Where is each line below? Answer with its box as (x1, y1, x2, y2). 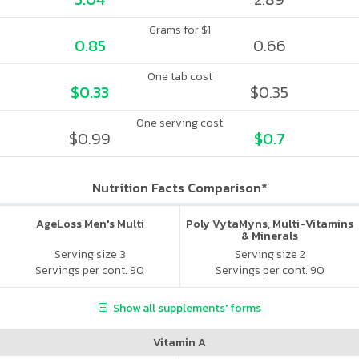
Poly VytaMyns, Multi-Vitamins (186, 216, 353, 232)
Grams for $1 (148, 22, 211, 38)
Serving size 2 (234, 245, 305, 263)
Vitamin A (153, 333, 206, 351)
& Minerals (241, 228, 298, 244)
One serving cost (136, 115, 223, 131)
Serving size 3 (54, 245, 126, 263)
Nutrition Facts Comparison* (91, 178, 268, 197)
